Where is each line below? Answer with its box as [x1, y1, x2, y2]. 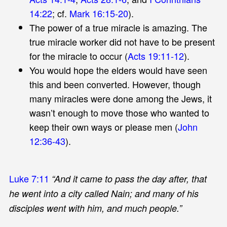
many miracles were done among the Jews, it [29, 91, 212, 105]
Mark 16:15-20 [69, 6, 128, 20]
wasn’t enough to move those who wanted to [29, 105, 209, 119]
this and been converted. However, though [29, 77, 201, 91]
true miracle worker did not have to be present [29, 34, 215, 48]
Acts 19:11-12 [127, 49, 184, 62]
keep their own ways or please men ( [29, 120, 178, 133]
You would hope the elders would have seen [29, 63, 207, 77]
